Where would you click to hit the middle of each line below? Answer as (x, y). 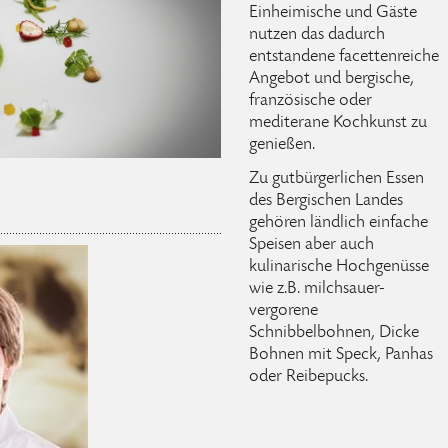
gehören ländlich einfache (338, 222)
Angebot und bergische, (331, 78)
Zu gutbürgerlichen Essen (336, 178)
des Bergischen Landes (325, 200)
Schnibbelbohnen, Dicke (333, 332)
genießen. (281, 144)
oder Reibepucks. (308, 376)
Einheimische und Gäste (332, 12)
